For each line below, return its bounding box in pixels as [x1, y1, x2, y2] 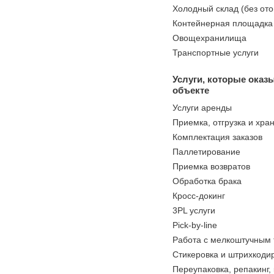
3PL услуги [172, 206, 215, 215]
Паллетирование [172, 147, 240, 157]
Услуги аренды [172, 103, 232, 113]
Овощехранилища [172, 33, 246, 43]
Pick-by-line [172, 220, 217, 230]
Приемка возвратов [172, 161, 250, 171]
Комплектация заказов [172, 132, 262, 142]
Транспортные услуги [172, 48, 259, 57]
